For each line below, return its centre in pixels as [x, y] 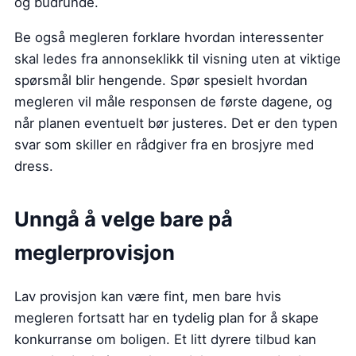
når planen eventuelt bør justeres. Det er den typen [176, 123]
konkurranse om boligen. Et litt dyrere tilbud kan [165, 339]
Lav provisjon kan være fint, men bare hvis [148, 296]
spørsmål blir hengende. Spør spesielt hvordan [161, 80]
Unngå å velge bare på [124, 219]
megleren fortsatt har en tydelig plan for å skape [166, 317]
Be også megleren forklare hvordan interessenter [169, 37]
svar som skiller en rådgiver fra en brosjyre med [164, 144]
